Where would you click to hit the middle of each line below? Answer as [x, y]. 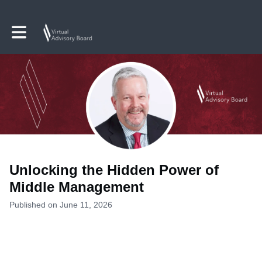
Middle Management [77, 187]
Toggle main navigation [54, 28]
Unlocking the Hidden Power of [114, 170]
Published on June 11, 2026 [61, 204]
